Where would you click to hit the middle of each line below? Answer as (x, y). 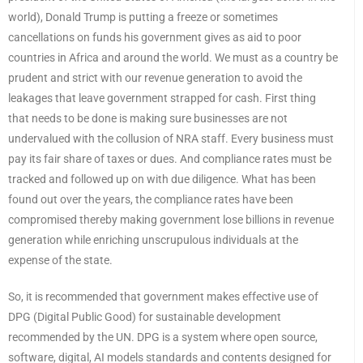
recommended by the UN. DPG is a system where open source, (163, 337)
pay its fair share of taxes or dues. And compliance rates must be (170, 158)
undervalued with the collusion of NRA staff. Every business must (171, 138)
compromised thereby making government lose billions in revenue (171, 219)
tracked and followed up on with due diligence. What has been (162, 179)
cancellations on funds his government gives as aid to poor (155, 37)
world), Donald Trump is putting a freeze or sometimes (143, 17)
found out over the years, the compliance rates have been (151, 199)
